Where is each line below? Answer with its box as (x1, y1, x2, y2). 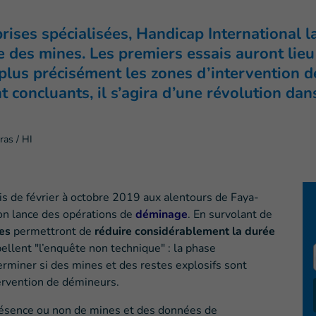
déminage (135, 207, 188, 223)
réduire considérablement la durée (95, 224, 275, 240)
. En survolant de (188, 207, 272, 223)
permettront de (13, 224, 95, 240)
